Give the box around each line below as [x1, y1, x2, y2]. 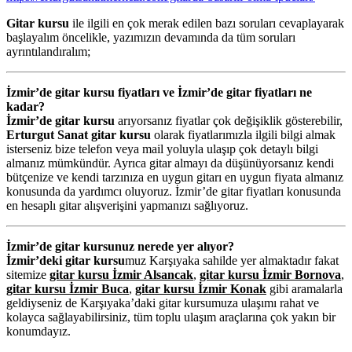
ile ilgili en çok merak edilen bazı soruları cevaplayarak [69, 16, 344, 30]
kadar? [6, 99, 45, 113]
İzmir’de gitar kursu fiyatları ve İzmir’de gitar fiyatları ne [6, 85, 312, 99]
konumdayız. [6, 324, 71, 338]
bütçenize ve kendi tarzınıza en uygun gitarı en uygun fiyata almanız [6, 170, 343, 184]
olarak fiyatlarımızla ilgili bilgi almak [151, 127, 335, 141]
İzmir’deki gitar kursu [6, 253, 125, 267]
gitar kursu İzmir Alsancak [49, 267, 193, 281]
